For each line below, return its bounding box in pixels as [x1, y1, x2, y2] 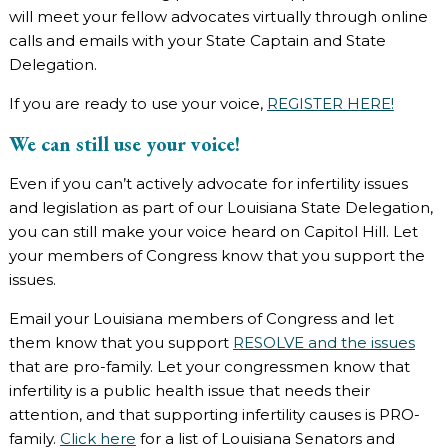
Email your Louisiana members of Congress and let [8, 309, 394, 329]
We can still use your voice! [8, 131, 240, 158]
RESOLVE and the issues [232, 333, 415, 353]
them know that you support [8, 333, 233, 353]
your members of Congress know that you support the [8, 246, 425, 266]
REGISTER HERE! [266, 94, 394, 114]
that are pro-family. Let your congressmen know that [8, 357, 410, 377]
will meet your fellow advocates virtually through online [8, 7, 428, 27]
